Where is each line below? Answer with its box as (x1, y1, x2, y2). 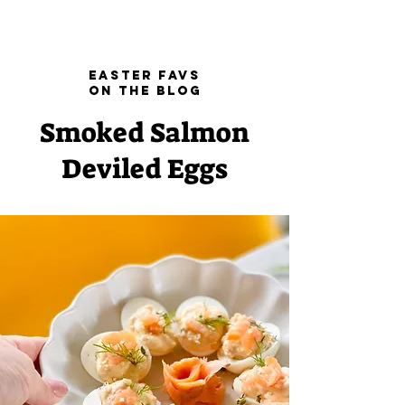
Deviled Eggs (61, 151, 228, 187)
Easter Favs (89, 68, 201, 83)
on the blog (88, 83, 202, 99)
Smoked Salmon (40, 115, 250, 151)
